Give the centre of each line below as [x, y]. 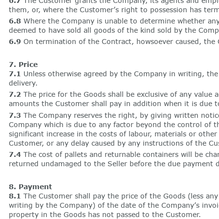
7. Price [23, 64]
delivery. [23, 83]
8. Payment [30, 186]
